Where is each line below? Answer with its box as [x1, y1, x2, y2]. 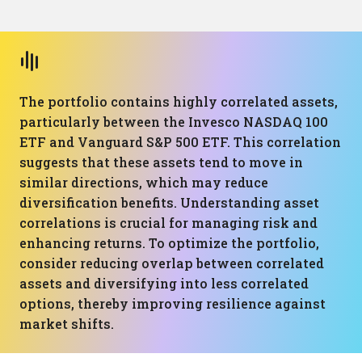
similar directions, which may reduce [19, 174, 268, 191]
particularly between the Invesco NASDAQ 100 [19, 113, 328, 130]
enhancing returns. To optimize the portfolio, [19, 234, 319, 251]
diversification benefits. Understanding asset [19, 194, 319, 211]
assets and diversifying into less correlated [19, 275, 309, 292]
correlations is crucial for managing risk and [19, 214, 318, 231]
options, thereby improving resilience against [19, 295, 326, 312]
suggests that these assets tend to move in [19, 154, 303, 170]
